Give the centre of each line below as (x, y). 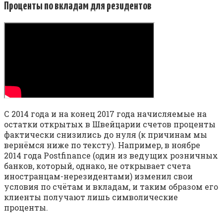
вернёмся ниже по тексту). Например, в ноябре (102, 145)
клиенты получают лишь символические (91, 197)
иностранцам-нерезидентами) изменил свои (98, 176)
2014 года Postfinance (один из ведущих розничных (111, 155)
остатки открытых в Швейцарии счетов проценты (110, 124)
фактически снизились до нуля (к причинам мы (106, 134)
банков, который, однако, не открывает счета (97, 166)
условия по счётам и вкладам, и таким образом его (111, 186)
